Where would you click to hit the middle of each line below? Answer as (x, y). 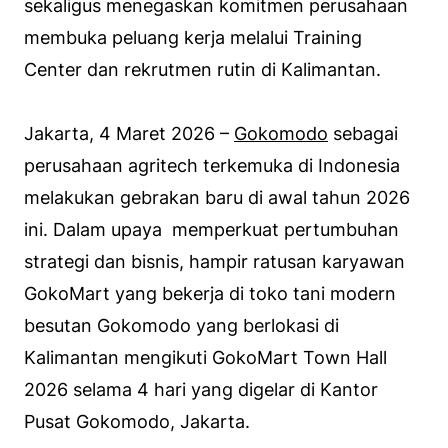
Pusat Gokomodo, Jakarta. (137, 421)
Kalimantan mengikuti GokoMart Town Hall (205, 357)
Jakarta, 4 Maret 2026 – (129, 133)
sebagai (363, 133)
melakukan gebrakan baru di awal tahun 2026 (217, 197)
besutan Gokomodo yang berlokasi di (181, 325)
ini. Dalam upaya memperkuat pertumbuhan (211, 229)
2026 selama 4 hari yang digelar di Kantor (201, 389)
